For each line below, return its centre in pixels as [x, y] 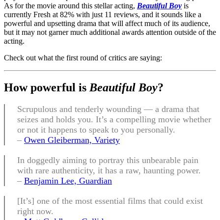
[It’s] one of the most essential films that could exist [110, 201]
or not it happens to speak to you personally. [96, 129]
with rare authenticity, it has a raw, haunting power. [109, 170]
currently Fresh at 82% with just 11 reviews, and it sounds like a [103, 14]
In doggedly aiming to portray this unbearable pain [108, 160]
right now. [35, 211]
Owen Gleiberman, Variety [72, 140]
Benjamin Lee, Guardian [68, 180]
